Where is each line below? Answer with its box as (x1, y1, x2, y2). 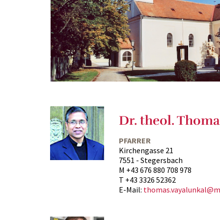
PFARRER (119, 135, 151, 145)
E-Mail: (119, 184, 143, 194)
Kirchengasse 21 (119, 145, 173, 155)
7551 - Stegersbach (119, 155, 183, 165)
